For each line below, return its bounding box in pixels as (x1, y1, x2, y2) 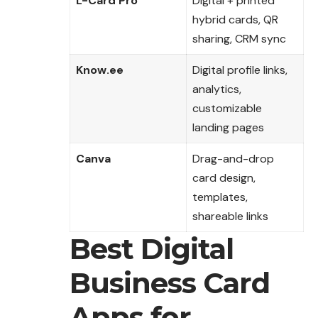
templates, (192, 189, 248, 204)
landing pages (192, 119, 264, 135)
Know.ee (76, 62, 124, 77)
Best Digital (70, 231, 234, 266)
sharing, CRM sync (192, 31, 286, 46)
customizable (192, 100, 262, 116)
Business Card (70, 265, 270, 300)
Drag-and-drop (192, 150, 274, 166)
